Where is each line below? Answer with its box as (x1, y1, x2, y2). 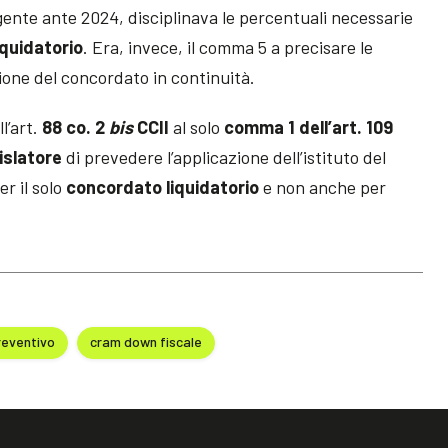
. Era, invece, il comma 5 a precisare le (83, 35, 374, 58)
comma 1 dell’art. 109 (224, 115, 394, 138)
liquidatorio (166, 175, 260, 198)
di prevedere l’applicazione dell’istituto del (62, 145, 387, 168)
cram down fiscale (90, 333, 203, 351)
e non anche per (259, 175, 387, 198)
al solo (169, 115, 225, 138)
